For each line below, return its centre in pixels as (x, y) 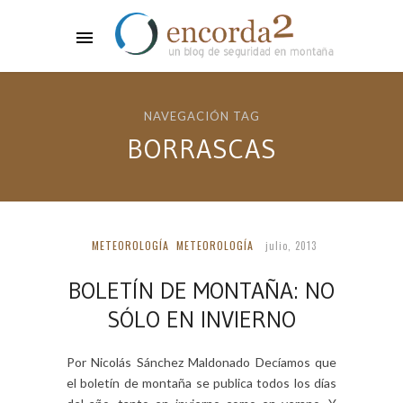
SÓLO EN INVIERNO (201, 319)
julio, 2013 (291, 246)
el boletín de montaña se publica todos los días (201, 383)
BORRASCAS (201, 149)
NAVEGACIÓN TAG (201, 116)
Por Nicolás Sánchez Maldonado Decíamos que (201, 362)
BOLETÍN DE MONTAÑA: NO (201, 291)
